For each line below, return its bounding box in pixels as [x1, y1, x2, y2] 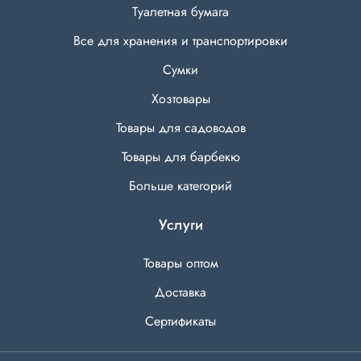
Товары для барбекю [121, 147, 240, 167]
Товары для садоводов [115, 118, 246, 138]
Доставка [155, 283, 206, 302]
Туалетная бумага [132, 2, 229, 22]
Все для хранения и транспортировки [73, 31, 288, 51]
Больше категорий [129, 176, 232, 196]
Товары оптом [143, 254, 218, 273]
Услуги [158, 214, 203, 236]
